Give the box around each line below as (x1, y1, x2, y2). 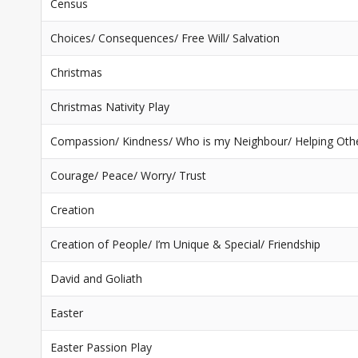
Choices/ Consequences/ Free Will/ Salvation (50, 30, 280, 46)
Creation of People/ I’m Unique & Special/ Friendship (50, 237, 320, 252)
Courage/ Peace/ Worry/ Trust (50, 168, 206, 183)
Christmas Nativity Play (50, 99, 169, 114)
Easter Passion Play (50, 340, 152, 355)
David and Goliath (50, 271, 142, 286)
